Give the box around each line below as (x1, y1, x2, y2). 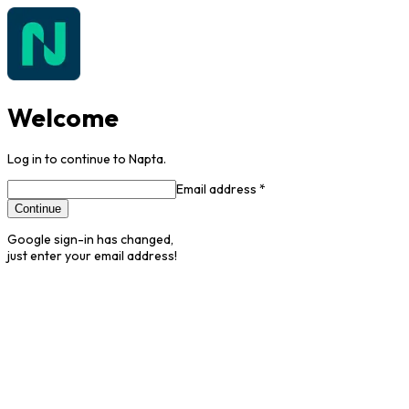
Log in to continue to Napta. (7, 150, 166, 167)
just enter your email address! (7, 246, 177, 264)
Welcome (7, 100, 119, 133)
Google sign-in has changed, (7, 230, 173, 247)
